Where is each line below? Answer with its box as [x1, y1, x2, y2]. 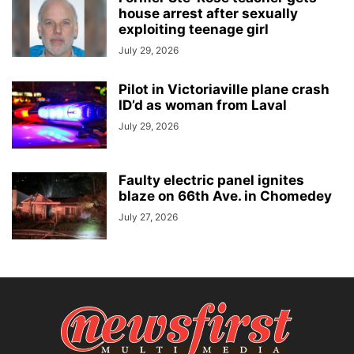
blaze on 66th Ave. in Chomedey [119, 188, 332, 205]
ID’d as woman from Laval [119, 97, 287, 114]
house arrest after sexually [119, 6, 298, 22]
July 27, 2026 [119, 211, 178, 224]
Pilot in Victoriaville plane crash [119, 81, 330, 98]
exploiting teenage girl [119, 21, 269, 38]
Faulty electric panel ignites [119, 172, 304, 189]
